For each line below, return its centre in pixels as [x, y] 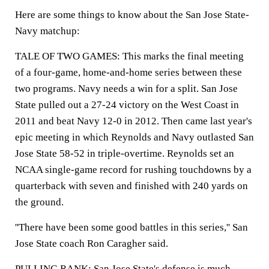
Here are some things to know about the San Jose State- [132, 15]
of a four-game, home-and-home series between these [128, 72]
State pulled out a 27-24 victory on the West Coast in [127, 105]
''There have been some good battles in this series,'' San [131, 227]
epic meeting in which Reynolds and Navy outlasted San [134, 137]
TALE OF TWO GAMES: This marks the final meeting [129, 56]
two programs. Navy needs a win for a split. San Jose [126, 89]
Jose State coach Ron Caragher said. [92, 243]
